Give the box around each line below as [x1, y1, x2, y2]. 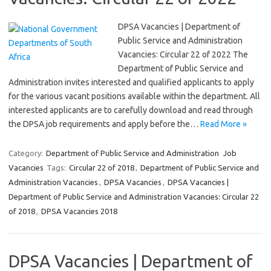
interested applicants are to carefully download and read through [8, 105, 253, 115]
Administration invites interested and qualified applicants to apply [8, 77, 254, 87]
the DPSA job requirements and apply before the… [8, 119, 200, 129]
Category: [8, 149, 45, 157]
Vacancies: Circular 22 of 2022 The [118, 50, 248, 59]
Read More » [200, 119, 247, 129]
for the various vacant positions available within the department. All [8, 91, 260, 101]
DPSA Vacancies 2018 [41, 207, 117, 215]
